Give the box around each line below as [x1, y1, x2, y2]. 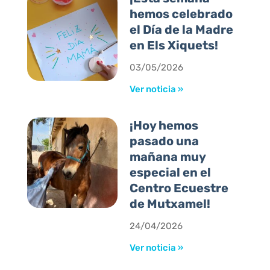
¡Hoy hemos [130, 118, 199, 133]
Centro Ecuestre [130, 181, 229, 196]
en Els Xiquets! [130, 38, 219, 53]
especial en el [130, 165, 212, 180]
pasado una [130, 134, 199, 149]
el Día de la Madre [130, 22, 234, 37]
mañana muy [130, 149, 206, 165]
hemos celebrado [130, 7, 233, 22]
